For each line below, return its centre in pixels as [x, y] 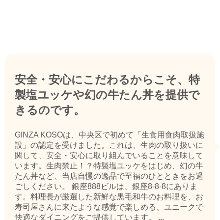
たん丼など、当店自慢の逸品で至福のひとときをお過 [109, 176]
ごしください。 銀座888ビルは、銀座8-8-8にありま [106, 187]
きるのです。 [50, 110]
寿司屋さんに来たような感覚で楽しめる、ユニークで [109, 207]
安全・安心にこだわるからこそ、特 [107, 80]
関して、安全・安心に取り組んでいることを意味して [109, 156]
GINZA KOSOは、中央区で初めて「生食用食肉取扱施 [110, 135]
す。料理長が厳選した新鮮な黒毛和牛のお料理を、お [109, 197]
